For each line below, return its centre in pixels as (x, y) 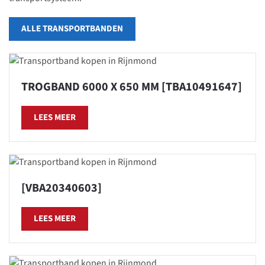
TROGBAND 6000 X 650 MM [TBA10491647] (132, 87)
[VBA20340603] (62, 188)
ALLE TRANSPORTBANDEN (72, 28)
